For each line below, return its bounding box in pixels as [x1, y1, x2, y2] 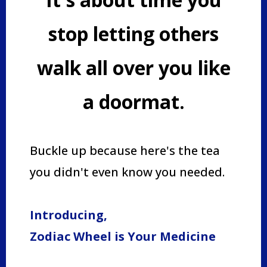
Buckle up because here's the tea [30, 142, 220, 159]
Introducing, [30, 206, 107, 223]
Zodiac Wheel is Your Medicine [30, 228, 216, 244]
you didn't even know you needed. [30, 163, 225, 180]
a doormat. [82, 88, 185, 114]
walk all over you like [36, 54, 231, 80]
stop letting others [48, 20, 219, 46]
